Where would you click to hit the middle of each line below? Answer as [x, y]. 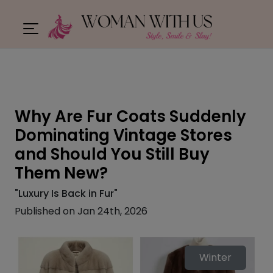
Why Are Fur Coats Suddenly [130, 116]
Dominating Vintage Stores [123, 135]
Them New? [61, 173]
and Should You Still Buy [112, 154]
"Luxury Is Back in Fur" [66, 193]
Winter [215, 257]
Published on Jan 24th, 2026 [81, 211]
